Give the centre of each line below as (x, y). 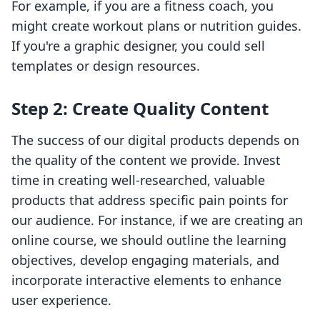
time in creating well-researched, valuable (138, 180)
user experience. (61, 300)
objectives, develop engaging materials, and (145, 260)
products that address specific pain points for (150, 200)
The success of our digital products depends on (155, 140)
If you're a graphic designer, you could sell (138, 46)
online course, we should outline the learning (149, 240)
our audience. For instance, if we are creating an (157, 220)
